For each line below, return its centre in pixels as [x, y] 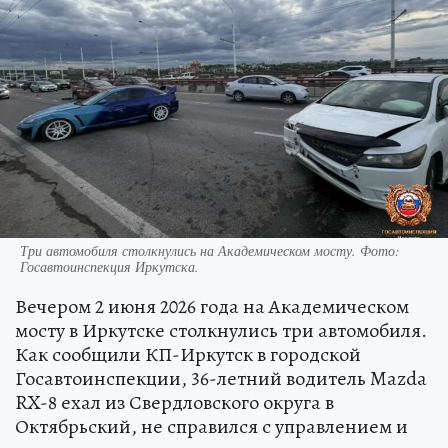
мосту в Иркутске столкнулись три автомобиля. [221, 331]
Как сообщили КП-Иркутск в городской [188, 355]
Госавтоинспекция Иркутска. [109, 267]
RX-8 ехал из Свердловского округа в [174, 403]
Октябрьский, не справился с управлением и [211, 427]
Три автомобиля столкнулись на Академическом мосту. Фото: [210, 251]
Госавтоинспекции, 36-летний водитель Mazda [221, 379]
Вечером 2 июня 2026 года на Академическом [212, 307]
